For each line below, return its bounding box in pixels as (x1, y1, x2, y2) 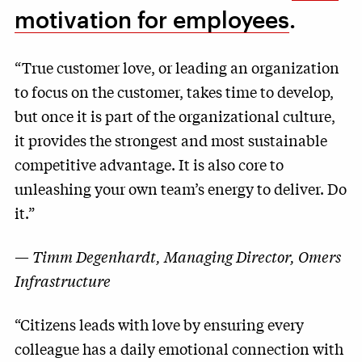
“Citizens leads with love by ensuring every (15, 314, 304, 335)
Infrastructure (15, 270, 111, 291)
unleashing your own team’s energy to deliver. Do (15, 178, 347, 199)
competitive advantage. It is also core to (15, 154, 284, 175)
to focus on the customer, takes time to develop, (15, 81, 334, 102)
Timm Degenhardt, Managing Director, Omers (32, 246, 341, 267)
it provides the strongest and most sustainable (15, 129, 327, 150)
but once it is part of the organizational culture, (15, 105, 335, 126)
